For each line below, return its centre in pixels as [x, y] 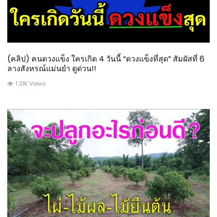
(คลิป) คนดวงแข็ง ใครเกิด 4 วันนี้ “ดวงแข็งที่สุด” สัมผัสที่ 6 [106, 59]
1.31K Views [31, 83]
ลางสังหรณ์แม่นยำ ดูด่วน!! [52, 68]
